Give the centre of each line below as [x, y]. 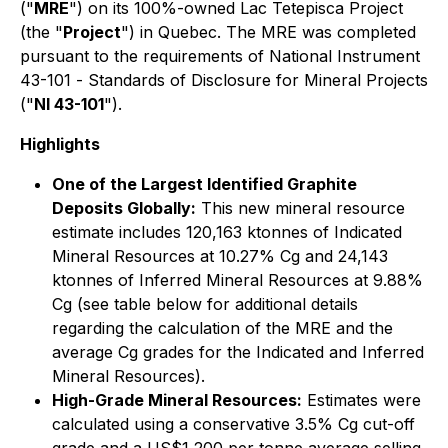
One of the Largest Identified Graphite [204, 184]
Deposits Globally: [124, 208]
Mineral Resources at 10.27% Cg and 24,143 [220, 256]
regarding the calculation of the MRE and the [222, 328]
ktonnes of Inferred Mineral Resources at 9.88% [237, 280]
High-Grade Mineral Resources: [177, 400]
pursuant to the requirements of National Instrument [220, 56]
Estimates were [361, 400]
